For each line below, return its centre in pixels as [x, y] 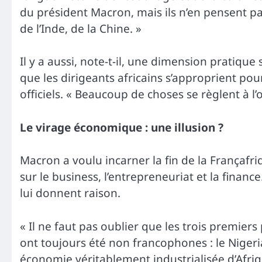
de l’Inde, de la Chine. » [81, 28]
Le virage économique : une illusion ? [122, 127]
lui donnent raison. [70, 193]
